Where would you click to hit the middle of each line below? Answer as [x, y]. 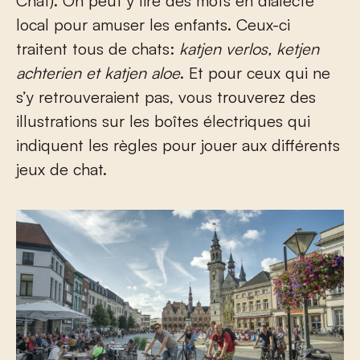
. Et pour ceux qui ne [255, 72]
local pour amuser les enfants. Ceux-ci [153, 24]
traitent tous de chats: [98, 48]
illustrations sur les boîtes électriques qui [163, 121]
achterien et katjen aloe [98, 72]
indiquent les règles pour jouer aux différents [178, 145]
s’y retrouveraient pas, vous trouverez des [166, 96]
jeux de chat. [61, 169]
